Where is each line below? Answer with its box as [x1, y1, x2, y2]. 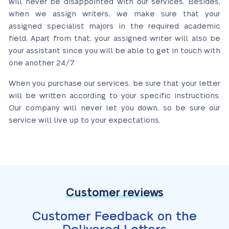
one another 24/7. [9, 59, 75, 67]
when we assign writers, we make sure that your [9, 10, 220, 18]
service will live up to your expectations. [9, 117, 161, 124]
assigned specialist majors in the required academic [9, 22, 220, 30]
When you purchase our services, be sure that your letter [9, 80, 220, 87]
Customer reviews [65, 187, 164, 198]
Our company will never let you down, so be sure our [9, 104, 220, 112]
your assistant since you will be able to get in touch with [9, 47, 220, 55]
